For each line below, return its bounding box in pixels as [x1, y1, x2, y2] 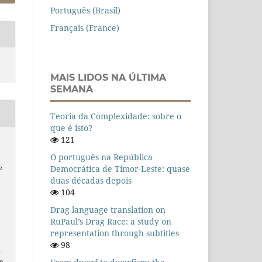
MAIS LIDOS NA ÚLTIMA [50, 72, 166, 84]
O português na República [50, 151, 153, 163]
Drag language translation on [50, 204, 166, 216]
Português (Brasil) [50, 5, 120, 16]
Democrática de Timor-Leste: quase [50, 163, 190, 175]
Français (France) [50, 22, 119, 34]
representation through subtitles [50, 227, 179, 239]
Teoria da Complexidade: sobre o [50, 111, 181, 122]
